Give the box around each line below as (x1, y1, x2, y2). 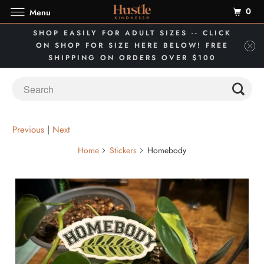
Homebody (144, 144, 186, 156)
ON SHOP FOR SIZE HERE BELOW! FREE (35, 40, 229, 51)
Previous (12, 123, 45, 136)
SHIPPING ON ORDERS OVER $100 (48, 52, 216, 63)
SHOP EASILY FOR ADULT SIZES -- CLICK (32, 28, 232, 38)
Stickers (110, 144, 137, 156)
